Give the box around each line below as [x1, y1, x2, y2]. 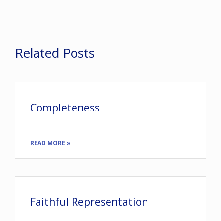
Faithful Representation [30, 194, 148, 209]
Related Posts [15, 43, 95, 62]
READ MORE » [30, 138, 71, 147]
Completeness [30, 100, 100, 114]
